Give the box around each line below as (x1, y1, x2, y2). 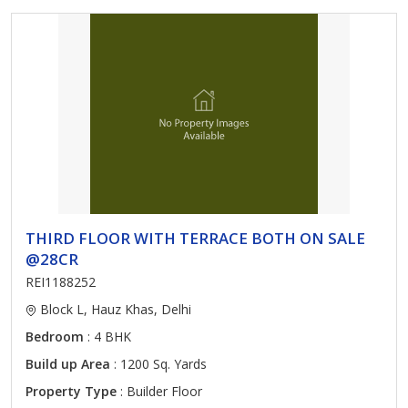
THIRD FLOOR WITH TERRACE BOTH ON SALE (25, 228, 365, 249)
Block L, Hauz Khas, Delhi (36, 301, 191, 318)
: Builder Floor (117, 382, 202, 400)
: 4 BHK (84, 328, 131, 345)
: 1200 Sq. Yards (110, 355, 207, 372)
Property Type (25, 382, 117, 400)
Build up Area (25, 355, 110, 372)
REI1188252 (25, 273, 96, 291)
